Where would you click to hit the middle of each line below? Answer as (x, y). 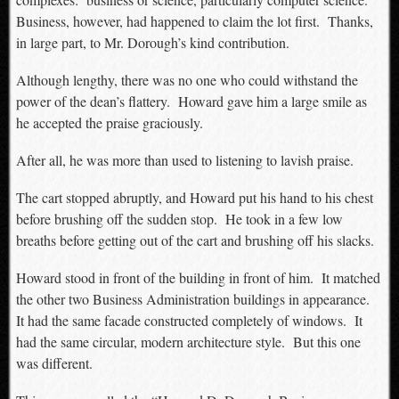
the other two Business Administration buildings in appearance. (195, 299)
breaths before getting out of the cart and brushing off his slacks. (195, 240)
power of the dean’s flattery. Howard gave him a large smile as (191, 101)
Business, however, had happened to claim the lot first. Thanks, (194, 21)
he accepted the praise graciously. (109, 122)
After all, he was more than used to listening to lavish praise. (184, 160)
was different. (54, 363)
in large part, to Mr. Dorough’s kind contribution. (152, 42)
